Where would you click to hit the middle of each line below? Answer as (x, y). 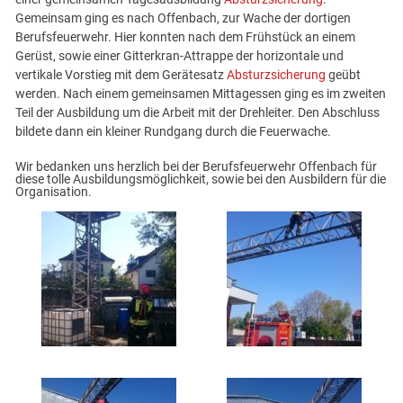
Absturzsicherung (277, 76)
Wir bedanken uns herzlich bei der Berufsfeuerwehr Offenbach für (197, 166)
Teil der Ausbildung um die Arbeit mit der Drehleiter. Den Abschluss (198, 113)
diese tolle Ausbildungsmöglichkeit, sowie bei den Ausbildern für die (201, 179)
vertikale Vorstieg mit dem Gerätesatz (121, 76)
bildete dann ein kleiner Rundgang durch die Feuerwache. (174, 132)
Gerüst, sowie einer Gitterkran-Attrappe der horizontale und (180, 57)
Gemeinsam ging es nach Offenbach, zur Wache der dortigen (184, 19)
